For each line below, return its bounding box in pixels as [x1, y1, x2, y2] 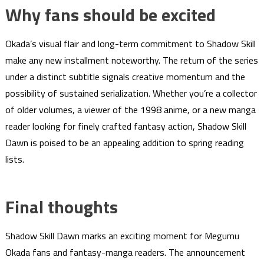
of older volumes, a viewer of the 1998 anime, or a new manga [5, 103, 256, 117]
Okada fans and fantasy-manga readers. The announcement [5, 245, 245, 260]
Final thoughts [5, 193, 118, 221]
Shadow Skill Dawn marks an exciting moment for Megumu [5, 229, 239, 243]
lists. [5, 152, 24, 167]
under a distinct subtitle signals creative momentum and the [5, 70, 245, 84]
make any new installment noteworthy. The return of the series [5, 53, 258, 68]
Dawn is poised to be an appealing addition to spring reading [5, 136, 244, 150]
